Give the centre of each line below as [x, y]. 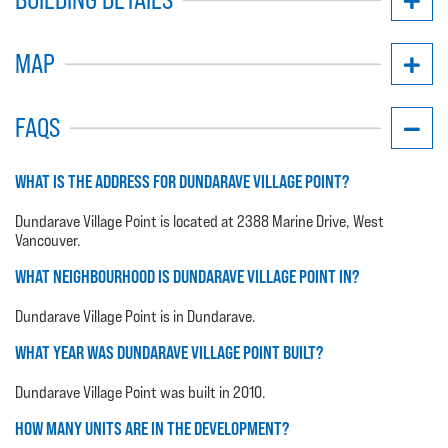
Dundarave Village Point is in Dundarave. [135, 316]
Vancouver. [48, 240]
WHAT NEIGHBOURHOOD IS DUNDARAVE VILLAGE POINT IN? [187, 276]
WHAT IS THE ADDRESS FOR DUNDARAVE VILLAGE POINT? [182, 181]
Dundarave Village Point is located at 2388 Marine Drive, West [199, 221]
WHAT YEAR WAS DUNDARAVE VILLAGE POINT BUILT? [169, 352]
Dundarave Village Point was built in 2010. [140, 392]
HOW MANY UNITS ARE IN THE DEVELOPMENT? [152, 428]
